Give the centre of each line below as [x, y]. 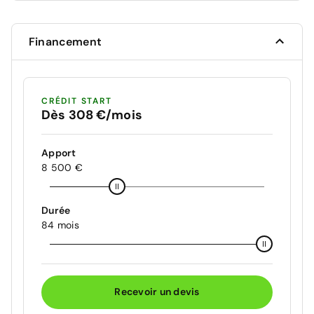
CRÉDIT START [77, 101]
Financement [65, 41]
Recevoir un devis [157, 292]
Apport [59, 152]
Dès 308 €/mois [92, 115]
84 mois [60, 225]
